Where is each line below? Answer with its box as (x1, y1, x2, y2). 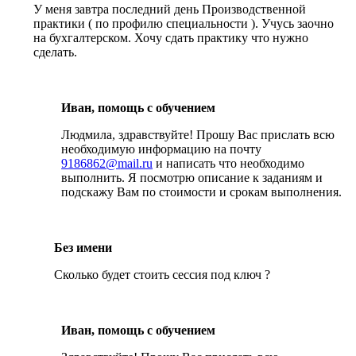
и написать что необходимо (153, 156, 305, 170)
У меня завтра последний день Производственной (33, 2, 307, 16)
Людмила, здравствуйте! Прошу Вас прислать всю (61, 127, 335, 141)
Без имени (54, 240, 112, 254)
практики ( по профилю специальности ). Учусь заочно (33, 16, 335, 30)
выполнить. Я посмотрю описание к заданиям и (61, 170, 323, 184)
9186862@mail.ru (61, 156, 153, 170)
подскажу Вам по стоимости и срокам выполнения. (61, 184, 342, 199)
